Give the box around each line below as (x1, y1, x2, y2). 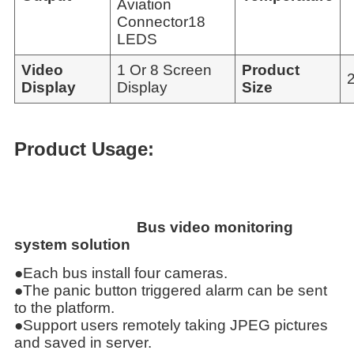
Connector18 (117, 13, 205, 30)
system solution (14, 235, 130, 253)
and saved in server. (14, 333, 152, 351)
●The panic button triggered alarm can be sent (14, 281, 327, 299)
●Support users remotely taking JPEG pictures (14, 316, 328, 333)
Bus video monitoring (14, 218, 293, 235)
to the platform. (14, 299, 115, 316)
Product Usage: (14, 137, 154, 160)
